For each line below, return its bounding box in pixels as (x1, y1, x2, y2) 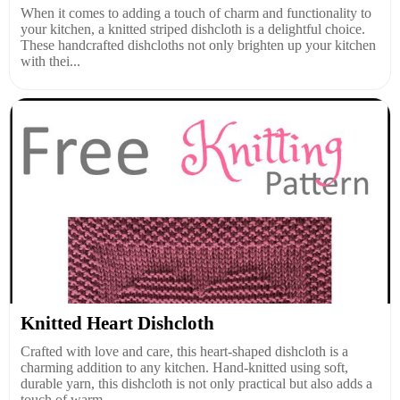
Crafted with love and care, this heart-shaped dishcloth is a (21, 344, 348, 359)
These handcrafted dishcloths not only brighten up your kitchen (21, 37, 376, 53)
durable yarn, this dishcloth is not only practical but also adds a (21, 376, 372, 391)
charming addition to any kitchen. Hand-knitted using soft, (21, 360, 348, 375)
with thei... (21, 54, 80, 69)
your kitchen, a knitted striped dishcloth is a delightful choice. (21, 21, 365, 37)
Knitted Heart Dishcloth (21, 312, 214, 334)
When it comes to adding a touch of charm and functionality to (21, 5, 371, 21)
